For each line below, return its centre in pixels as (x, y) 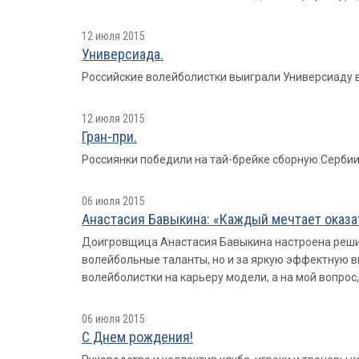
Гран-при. (109, 137)
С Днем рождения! (137, 337)
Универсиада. (123, 54)
